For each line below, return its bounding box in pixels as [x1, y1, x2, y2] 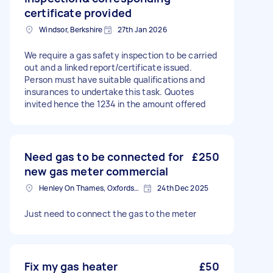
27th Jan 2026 [117, 24, 167, 35]
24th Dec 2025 [157, 183, 209, 193]
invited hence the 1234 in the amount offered [24, 98, 205, 110]
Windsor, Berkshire [39, 24, 103, 35]
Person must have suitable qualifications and [24, 74, 205, 85]
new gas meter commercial [24, 164, 169, 179]
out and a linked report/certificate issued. [24, 62, 192, 73]
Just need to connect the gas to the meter [24, 208, 197, 219]
